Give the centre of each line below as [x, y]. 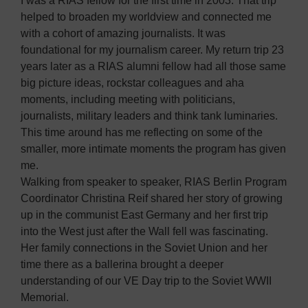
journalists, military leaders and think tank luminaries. [149, 116]
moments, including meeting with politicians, [128, 100]
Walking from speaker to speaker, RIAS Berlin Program [154, 182]
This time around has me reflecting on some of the [142, 133]
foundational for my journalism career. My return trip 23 [152, 50]
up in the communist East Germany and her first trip [144, 215]
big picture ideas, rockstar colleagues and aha [132, 83]
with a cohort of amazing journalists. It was [123, 34]
